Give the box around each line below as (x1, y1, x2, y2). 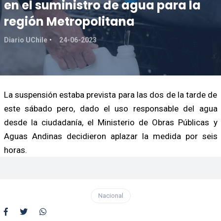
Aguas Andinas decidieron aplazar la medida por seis (3, 131, 218, 141)
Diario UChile (3, 36, 47, 44)
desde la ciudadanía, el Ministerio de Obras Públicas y (3, 117, 218, 127)
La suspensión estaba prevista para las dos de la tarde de (3, 89, 218, 100)
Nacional (98, 191, 123, 199)
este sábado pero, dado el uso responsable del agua (3, 103, 218, 113)
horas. (3, 145, 27, 155)
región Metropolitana (3, 13, 135, 30)
